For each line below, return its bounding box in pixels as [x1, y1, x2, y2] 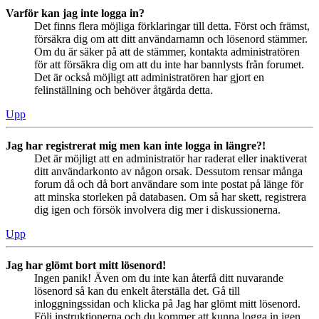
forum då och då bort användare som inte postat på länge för [34, 178, 303, 191]
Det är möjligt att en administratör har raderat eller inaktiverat [34, 152, 307, 165]
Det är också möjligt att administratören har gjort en [34, 71, 264, 84]
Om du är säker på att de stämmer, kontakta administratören [34, 46, 300, 58]
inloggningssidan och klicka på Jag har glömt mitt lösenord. [34, 298, 300, 310]
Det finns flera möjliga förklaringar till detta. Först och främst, [34, 20, 310, 33]
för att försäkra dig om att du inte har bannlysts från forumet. [34, 58, 304, 71]
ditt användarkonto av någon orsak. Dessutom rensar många [34, 165, 303, 178]
